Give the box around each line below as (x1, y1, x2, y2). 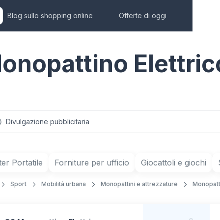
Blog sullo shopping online (7, 11, 93, 20)
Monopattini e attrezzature (101, 180, 178, 188)
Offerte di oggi (119, 11, 166, 20)
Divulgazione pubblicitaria (6, 117, 89, 126)
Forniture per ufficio (55, 158, 129, 167)
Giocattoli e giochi (141, 158, 206, 167)
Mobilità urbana (41, 180, 86, 188)
